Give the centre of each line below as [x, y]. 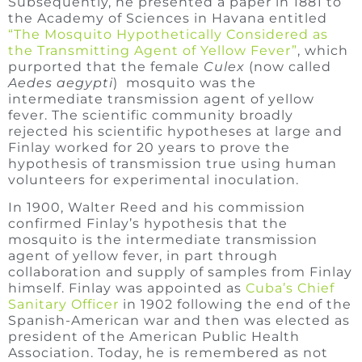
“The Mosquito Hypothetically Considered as [168, 35]
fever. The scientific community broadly [151, 116]
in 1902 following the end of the [235, 305]
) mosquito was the [185, 83]
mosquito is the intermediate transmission [163, 240]
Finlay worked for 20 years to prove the [149, 148]
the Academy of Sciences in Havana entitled [168, 19]
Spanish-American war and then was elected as [179, 321]
